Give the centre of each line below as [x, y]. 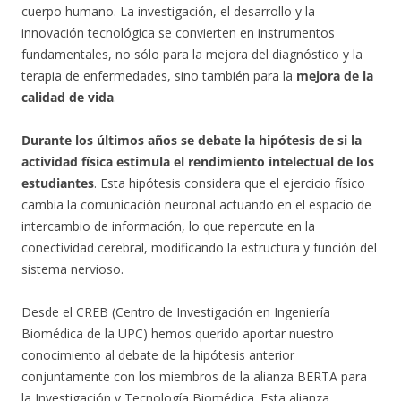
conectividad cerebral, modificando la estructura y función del [199, 247]
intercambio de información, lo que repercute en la [168, 226]
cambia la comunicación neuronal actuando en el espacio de [196, 205]
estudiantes [58, 183]
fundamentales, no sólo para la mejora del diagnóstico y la [192, 54]
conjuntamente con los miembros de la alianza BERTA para [194, 376]
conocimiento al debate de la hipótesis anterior [158, 355]
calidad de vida [68, 97]
